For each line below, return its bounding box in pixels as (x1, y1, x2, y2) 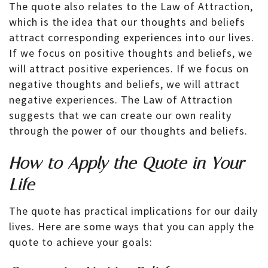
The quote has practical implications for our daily (9, 204, 258, 218)
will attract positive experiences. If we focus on (9, 62, 249, 76)
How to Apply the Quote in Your (9, 153, 245, 173)
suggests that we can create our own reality (9, 108, 232, 123)
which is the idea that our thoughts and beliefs (9, 15, 245, 29)
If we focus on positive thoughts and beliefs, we (9, 46, 252, 60)
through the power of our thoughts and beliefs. (9, 124, 248, 138)
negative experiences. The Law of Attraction (9, 93, 233, 107)
